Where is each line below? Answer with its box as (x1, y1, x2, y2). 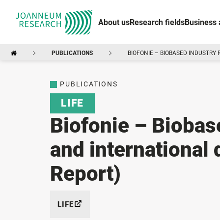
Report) (50, 161, 121, 186)
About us (98, 18, 130, 27)
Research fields (130, 18, 185, 27)
